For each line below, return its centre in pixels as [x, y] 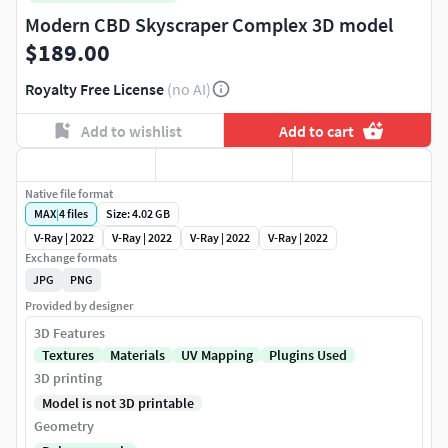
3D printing [68, 378]
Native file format [69, 194]
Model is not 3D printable [118, 403]
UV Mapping [217, 355]
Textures [68, 355]
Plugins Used [308, 355]
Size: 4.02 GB [138, 214]
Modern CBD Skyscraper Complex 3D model [209, 25]
